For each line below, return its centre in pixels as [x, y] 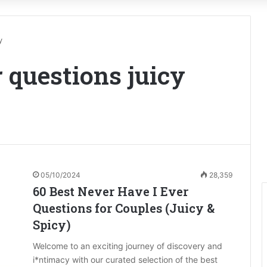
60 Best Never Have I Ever [111, 191]
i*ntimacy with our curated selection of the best [125, 260]
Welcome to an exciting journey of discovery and [128, 246]
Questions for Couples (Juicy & [124, 208]
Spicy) [52, 225]
